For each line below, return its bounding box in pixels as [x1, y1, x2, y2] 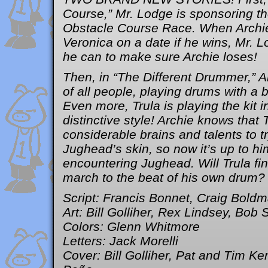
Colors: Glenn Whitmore [63, 220, 200, 233]
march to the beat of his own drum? [63, 170, 265, 184]
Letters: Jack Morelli [63, 234, 178, 248]
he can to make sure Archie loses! [63, 50, 257, 63]
